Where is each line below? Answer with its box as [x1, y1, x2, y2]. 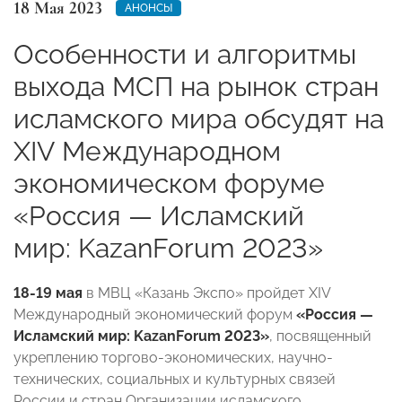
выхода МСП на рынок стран [13, 70, 379, 102]
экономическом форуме [13, 167, 325, 199]
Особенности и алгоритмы [13, 38, 356, 70]
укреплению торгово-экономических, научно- [13, 348, 333, 366]
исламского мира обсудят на [13, 102, 384, 135]
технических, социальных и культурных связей [13, 370, 336, 388]
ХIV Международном [13, 135, 281, 167]
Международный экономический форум [13, 305, 296, 323]
